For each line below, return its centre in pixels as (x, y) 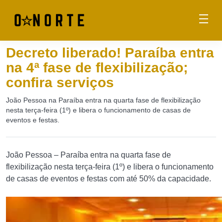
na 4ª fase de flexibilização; (97, 68)
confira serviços (60, 83)
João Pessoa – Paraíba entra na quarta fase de (88, 155)
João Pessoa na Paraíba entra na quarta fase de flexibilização (103, 100)
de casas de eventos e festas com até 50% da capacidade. (109, 179)
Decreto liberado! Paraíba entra (110, 53)
